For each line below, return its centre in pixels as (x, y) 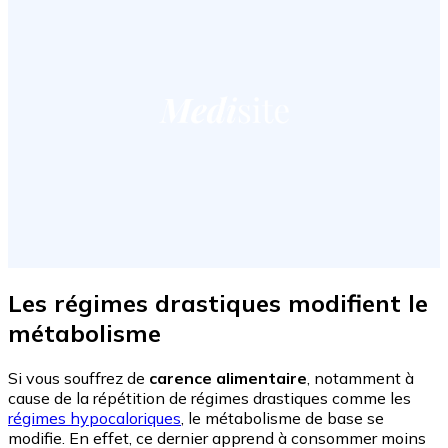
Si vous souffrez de (78, 377)
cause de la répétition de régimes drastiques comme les (209, 397)
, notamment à (360, 377)
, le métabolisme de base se (282, 417)
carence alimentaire (228, 377)
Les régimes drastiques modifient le (218, 303)
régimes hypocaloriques (94, 417)
